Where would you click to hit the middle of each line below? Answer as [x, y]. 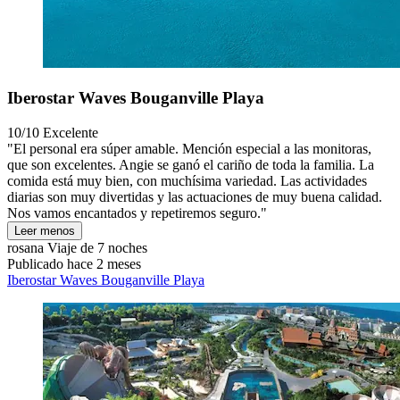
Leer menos [45, 230]
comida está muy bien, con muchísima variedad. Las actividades [187, 180]
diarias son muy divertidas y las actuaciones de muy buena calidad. [195, 196]
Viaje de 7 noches [96, 247]
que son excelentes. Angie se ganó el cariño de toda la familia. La [191, 164]
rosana [25, 247]
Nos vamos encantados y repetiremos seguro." [137, 212]
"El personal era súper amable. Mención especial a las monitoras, [189, 148]
